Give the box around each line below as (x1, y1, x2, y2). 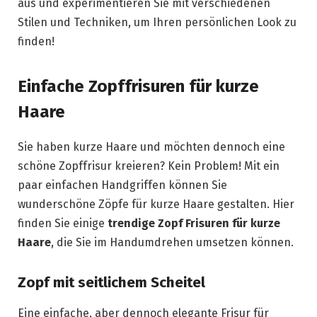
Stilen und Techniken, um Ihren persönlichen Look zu (18, 15, 296, 29)
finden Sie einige (18, 217, 108, 230)
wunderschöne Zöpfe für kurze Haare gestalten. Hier (18, 197, 294, 211)
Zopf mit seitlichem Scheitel (18, 273, 205, 291)
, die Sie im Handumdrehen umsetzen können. (51, 236, 294, 249)
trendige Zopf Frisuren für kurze (108, 217, 280, 230)
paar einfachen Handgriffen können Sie (18, 178, 227, 192)
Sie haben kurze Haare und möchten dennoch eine (18, 140, 285, 154)
